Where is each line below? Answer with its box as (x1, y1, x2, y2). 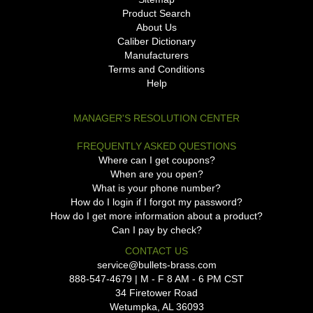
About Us (136, 21, 177, 33)
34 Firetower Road (115, 286, 198, 298)
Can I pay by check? (111, 224, 202, 235)
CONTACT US (125, 245, 188, 256)
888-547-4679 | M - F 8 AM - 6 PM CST (69, 272, 244, 284)
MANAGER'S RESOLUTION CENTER (73, 112, 240, 124)
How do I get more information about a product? (50, 210, 263, 221)
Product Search (122, 7, 191, 19)
